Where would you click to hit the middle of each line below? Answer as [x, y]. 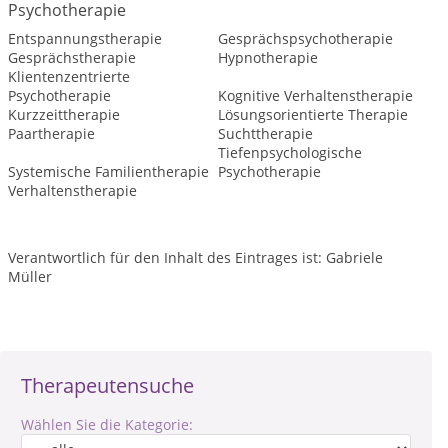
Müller [30, 276]
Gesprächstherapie [72, 57]
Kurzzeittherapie [64, 114]
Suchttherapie [265, 133]
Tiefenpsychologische [289, 152]
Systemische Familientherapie [108, 171]
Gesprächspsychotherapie [305, 38]
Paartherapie [51, 133]
